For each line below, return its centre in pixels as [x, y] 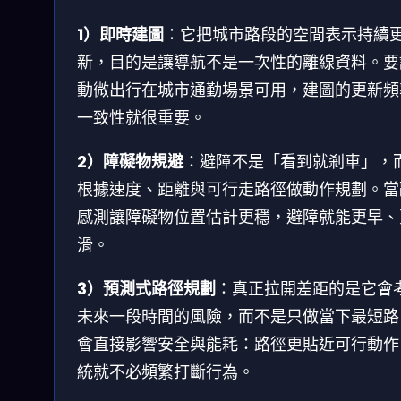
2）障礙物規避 [130, 161]
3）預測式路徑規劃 [146, 288]
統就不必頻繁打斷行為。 [166, 371]
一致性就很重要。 [141, 117]
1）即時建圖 [120, 34]
